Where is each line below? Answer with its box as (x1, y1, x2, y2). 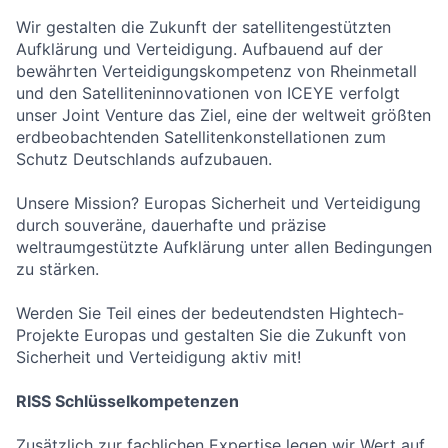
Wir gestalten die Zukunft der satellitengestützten (16, 17, 391, 37)
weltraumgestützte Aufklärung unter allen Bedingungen (16, 237, 432, 257)
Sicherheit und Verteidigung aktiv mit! (16, 347, 301, 367)
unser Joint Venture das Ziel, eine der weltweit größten (16, 105, 431, 125)
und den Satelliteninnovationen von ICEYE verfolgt (16, 83, 400, 103)
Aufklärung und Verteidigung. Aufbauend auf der (16, 39, 383, 59)
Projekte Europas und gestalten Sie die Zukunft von (16, 325, 406, 345)
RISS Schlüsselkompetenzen (16, 391, 239, 411)
